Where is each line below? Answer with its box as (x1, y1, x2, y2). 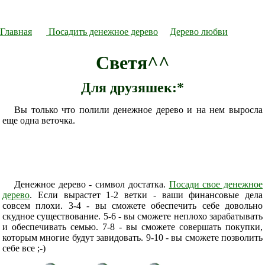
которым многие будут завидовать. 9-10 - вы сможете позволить (2, 232, 263, 243)
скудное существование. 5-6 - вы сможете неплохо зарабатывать (2, 211, 263, 221)
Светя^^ (95, 52, 170, 73)
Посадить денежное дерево (46, 27, 158, 37)
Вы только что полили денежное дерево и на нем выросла (14, 105, 263, 115)
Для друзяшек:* (81, 80, 184, 95)
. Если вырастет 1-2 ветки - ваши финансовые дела (30, 190, 263, 200)
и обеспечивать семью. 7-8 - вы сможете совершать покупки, (2, 222, 263, 232)
